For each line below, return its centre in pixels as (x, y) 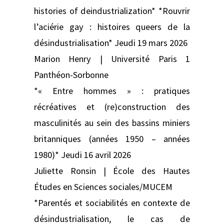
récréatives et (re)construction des (112, 106)
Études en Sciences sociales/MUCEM (103, 186)
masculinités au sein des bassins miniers (112, 122)
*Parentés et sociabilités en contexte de (112, 202)
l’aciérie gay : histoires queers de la (112, 26)
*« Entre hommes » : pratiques (112, 90)
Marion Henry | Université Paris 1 (112, 58)
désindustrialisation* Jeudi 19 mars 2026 (111, 42)
